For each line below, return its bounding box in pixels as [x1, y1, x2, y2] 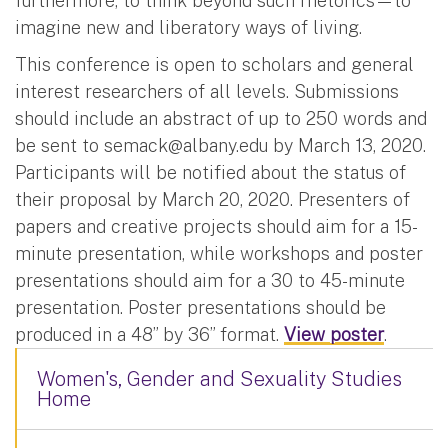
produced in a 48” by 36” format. [15, 323, 284, 345]
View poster [284, 323, 384, 345]
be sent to [15, 134, 104, 156]
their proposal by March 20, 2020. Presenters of [15, 188, 410, 210]
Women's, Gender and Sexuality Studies [37, 366, 402, 391]
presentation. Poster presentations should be [15, 296, 386, 318]
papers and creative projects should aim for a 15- [15, 215, 418, 237]
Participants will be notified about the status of [15, 161, 406, 183]
